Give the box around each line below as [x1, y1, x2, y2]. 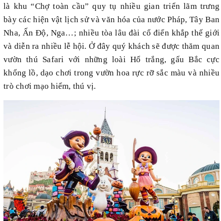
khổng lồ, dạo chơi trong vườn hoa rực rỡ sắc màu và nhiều [3, 68, 220, 77]
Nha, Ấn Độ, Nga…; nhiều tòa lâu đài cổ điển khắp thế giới [3, 28, 220, 37]
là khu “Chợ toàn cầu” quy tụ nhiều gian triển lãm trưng [3, 1, 220, 11]
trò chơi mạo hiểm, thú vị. [3, 81, 96, 91]
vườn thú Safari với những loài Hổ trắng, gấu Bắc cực [3, 54, 220, 64]
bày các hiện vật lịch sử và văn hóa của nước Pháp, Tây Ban [3, 14, 220, 24]
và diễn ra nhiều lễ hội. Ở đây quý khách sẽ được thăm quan [3, 41, 220, 51]
